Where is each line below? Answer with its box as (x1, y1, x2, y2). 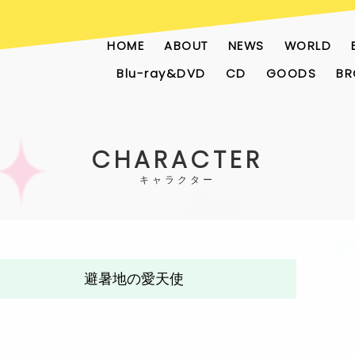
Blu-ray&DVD (116, 65, 206, 82)
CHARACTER (92, 143, 263, 177)
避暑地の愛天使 (84, 271, 184, 287)
